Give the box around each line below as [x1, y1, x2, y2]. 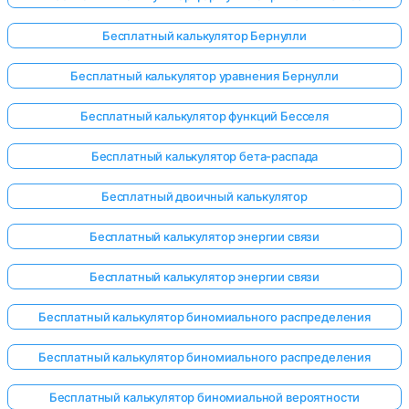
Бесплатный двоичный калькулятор [100, 188, 309, 204]
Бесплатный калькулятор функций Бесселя [80, 108, 329, 123]
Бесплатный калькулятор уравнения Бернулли [70, 68, 339, 83]
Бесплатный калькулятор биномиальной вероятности [48, 389, 361, 404]
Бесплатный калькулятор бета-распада [90, 148, 319, 163]
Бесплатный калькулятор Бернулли [101, 27, 308, 43]
